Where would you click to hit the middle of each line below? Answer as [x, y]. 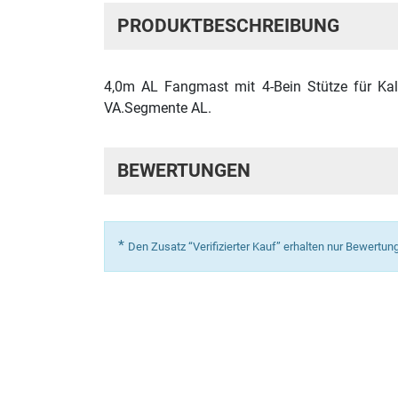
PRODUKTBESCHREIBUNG [228, 25]
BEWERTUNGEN [184, 170]
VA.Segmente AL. [158, 107]
